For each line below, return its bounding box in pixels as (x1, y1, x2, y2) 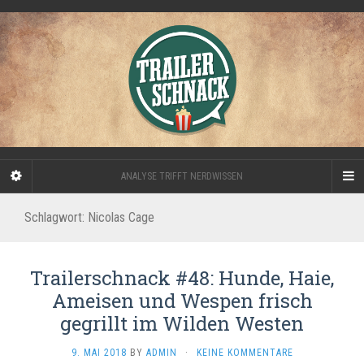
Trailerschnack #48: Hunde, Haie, (30, 264, 334, 291)
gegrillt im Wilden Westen (60, 310, 304, 336)
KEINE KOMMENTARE (196, 346, 293, 358)
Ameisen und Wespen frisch (51, 287, 313, 314)
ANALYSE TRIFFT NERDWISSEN (121, 170, 243, 182)
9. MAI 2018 (71, 346, 127, 358)
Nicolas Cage (88, 209, 154, 225)
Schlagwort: (24, 209, 88, 225)
